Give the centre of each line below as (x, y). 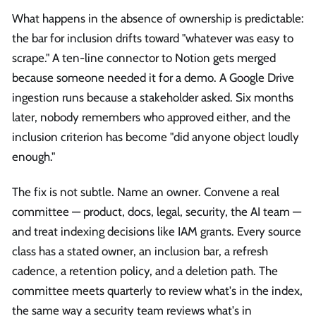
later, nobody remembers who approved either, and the (151, 117)
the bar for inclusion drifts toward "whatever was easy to (153, 38)
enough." (34, 157)
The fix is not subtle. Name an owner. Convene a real (146, 192)
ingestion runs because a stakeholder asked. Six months (153, 98)
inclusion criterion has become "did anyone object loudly (156, 137)
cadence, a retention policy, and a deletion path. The (145, 271)
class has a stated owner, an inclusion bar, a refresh (140, 251)
